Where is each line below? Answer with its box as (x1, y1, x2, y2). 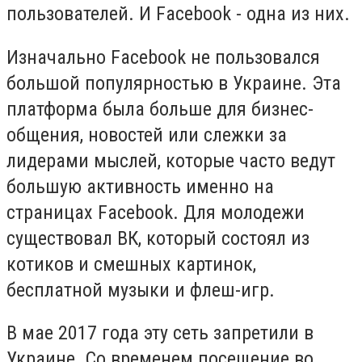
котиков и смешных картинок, (6, 252, 256, 276)
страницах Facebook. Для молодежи (6, 200, 305, 224)
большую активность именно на (6, 175, 274, 198)
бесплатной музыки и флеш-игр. (6, 278, 280, 301)
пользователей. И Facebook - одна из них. (6, 2, 350, 25)
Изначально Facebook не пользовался (6, 45, 320, 69)
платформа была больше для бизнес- (6, 97, 314, 120)
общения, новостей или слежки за (6, 123, 287, 146)
